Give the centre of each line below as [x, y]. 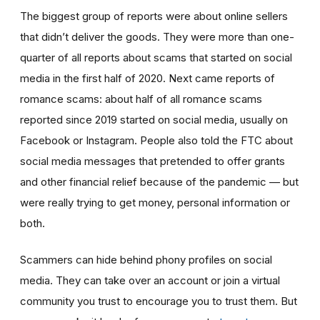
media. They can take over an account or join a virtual [150, 280]
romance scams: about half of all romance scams [141, 99]
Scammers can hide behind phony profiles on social [146, 259]
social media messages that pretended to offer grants [152, 161]
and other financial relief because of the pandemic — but [159, 181]
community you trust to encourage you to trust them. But [159, 301]
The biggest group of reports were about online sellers [154, 16]
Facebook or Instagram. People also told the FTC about [156, 140]
